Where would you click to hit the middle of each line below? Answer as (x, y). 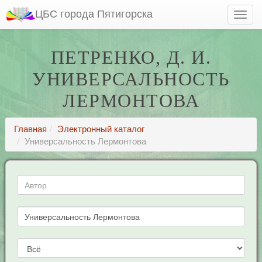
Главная (30, 128)
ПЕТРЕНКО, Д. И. (131, 57)
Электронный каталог (101, 128)
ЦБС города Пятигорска (94, 13)
